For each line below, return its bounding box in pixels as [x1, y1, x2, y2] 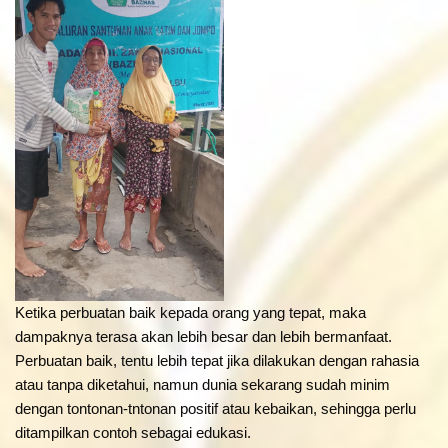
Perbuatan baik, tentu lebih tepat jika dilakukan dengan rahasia [15, 352, 419, 370]
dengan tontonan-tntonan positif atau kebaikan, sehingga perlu [15, 400, 416, 418]
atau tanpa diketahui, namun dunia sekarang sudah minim [15, 376, 390, 394]
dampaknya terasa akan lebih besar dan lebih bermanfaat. [15, 328, 392, 346]
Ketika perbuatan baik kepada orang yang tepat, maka [15, 304, 366, 322]
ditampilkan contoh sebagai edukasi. [15, 424, 251, 442]
